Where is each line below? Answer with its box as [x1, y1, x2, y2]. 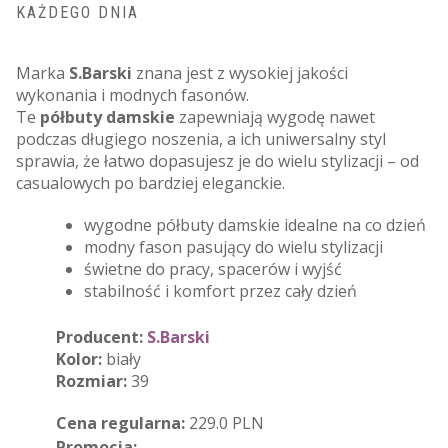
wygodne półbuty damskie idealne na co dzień [84, 213, 426, 236]
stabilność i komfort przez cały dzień [84, 279, 357, 302]
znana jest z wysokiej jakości [132, 61, 348, 84]
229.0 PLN [185, 411, 264, 434]
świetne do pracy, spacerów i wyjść [84, 257, 342, 280]
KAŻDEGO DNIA [16, 2, 139, 22]
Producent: [56, 325, 143, 348]
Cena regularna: [56, 411, 185, 434]
